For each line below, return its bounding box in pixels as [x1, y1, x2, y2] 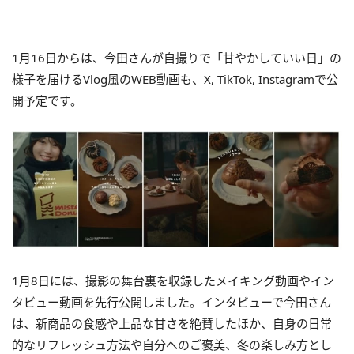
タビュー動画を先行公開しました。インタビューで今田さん [12, 293, 331, 310]
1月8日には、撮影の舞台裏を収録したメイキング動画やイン [12, 272, 334, 288]
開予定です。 [12, 92, 82, 109]
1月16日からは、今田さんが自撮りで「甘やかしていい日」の [12, 50, 341, 66]
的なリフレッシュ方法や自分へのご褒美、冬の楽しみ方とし [12, 336, 332, 352]
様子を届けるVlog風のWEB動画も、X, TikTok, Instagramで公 [12, 71, 338, 88]
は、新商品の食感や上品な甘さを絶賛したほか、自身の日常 [12, 314, 332, 331]
